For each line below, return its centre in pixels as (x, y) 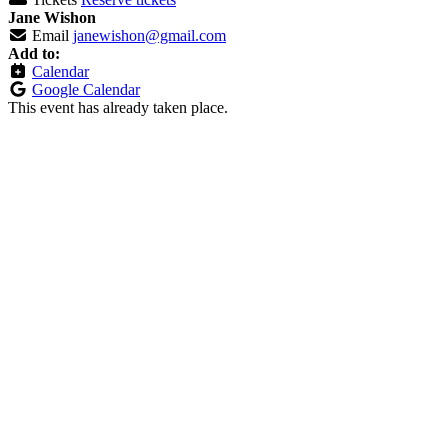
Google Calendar (86, 90)
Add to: (34, 54)
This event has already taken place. (118, 108)
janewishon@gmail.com (149, 36)
